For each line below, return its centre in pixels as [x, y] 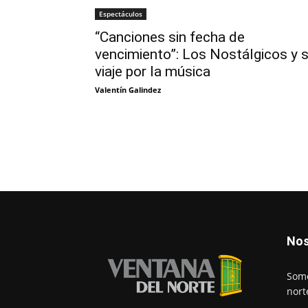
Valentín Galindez [128, 89]
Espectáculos [121, 13]
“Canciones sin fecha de [170, 37]
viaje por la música [153, 71]
